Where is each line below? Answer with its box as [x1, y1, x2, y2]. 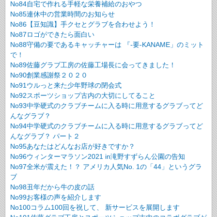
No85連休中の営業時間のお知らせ [10, 10, 115, 18]
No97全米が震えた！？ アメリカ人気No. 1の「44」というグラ [10, 162, 202, 170]
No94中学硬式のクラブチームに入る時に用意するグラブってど [10, 122, 203, 130]
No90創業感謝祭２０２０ [10, 71, 88, 79]
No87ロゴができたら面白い [10, 30, 94, 38]
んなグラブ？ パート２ [10, 132, 80, 140]
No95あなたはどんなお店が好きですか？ [10, 142, 135, 150]
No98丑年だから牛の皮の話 [10, 183, 94, 191]
